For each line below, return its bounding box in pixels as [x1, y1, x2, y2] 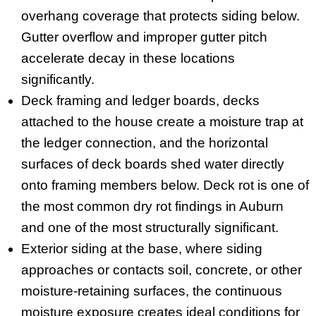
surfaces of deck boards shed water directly [21, 156, 284, 171]
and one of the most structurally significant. [21, 219, 279, 235]
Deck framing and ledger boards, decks [21, 92, 260, 108]
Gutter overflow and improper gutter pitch [21, 29, 267, 44]
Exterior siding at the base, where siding [21, 241, 262, 256]
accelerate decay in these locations [21, 50, 235, 66]
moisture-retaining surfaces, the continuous [21, 283, 282, 298]
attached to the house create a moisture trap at [21, 114, 303, 129]
